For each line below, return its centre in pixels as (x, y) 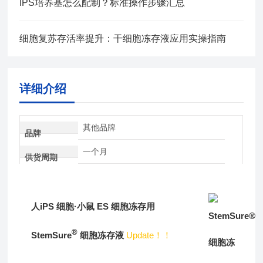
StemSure (52, 235)
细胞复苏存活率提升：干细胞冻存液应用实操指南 (123, 38)
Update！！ (149, 235)
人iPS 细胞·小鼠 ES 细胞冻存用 (93, 206)
